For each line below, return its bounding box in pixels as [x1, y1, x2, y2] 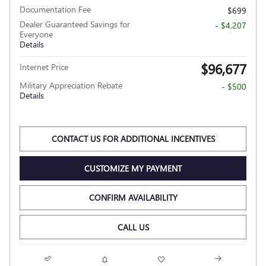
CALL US [117, 221, 149, 233]
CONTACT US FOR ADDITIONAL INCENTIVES [51, 133, 215, 145]
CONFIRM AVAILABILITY [88, 192, 178, 204]
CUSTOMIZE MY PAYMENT [84, 162, 182, 174]
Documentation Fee [20, 3, 91, 15]
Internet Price [20, 61, 68, 72]
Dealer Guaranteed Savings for [20, 18, 130, 30]
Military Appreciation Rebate [20, 79, 122, 91]
